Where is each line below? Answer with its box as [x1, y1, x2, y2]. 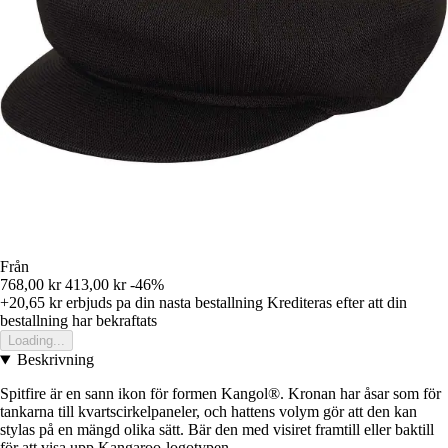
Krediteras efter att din [267, 294, 407, 312]
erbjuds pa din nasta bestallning [62, 294, 263, 312]
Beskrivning [16, 351, 94, 369]
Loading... [8, 333, 65, 349]
